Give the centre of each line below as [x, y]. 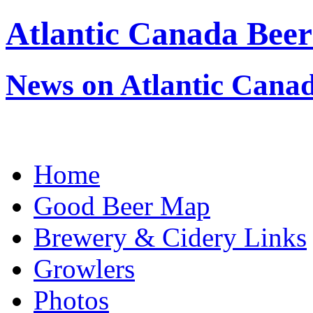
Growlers [84, 268]
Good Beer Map [122, 205]
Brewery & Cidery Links [170, 237]
